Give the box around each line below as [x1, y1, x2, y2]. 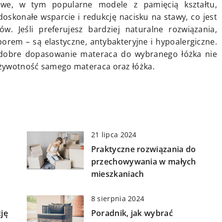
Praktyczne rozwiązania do [91, 144, 196, 155]
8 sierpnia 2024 [91, 194, 145, 204]
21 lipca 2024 [91, 130, 137, 140]
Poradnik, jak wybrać [91, 208, 173, 219]
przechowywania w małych [91, 156, 196, 167]
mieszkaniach [91, 168, 144, 180]
